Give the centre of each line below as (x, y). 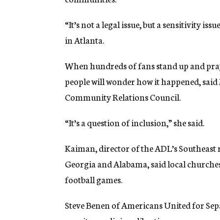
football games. (94, 179)
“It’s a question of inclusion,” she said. (135, 123)
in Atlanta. (84, 40)
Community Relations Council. (123, 97)
